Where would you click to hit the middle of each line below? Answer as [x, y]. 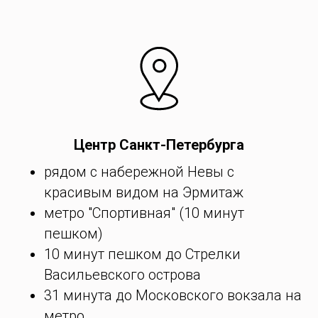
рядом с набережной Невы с [139, 172]
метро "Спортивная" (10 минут [144, 213]
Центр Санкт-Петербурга [159, 145]
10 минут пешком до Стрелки [143, 254]
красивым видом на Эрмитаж [144, 192]
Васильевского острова [123, 275]
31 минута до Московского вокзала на [173, 295]
